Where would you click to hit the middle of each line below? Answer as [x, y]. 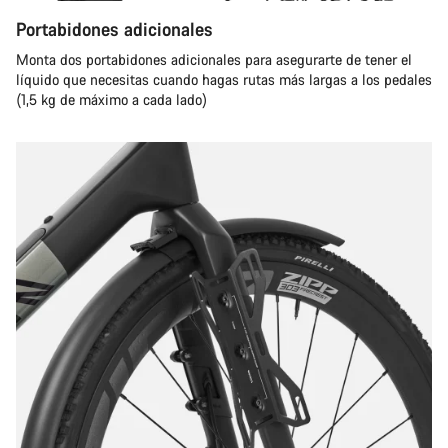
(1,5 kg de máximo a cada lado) [111, 99]
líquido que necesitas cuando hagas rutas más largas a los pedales [224, 79]
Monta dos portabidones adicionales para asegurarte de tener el [214, 59]
